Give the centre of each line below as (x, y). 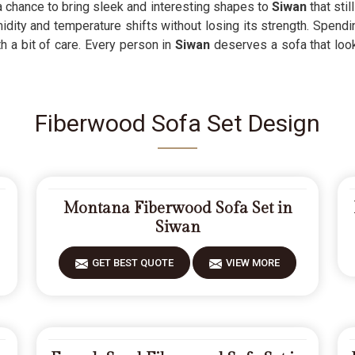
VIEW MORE (253, 263)
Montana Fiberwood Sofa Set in (177, 208)
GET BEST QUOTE (133, 263)
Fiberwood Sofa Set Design (177, 123)
